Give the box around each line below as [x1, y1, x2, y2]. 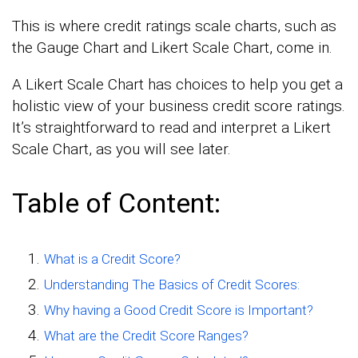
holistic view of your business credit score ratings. [12, 97, 345, 116]
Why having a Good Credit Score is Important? [44, 302, 313, 319]
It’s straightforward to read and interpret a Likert [12, 118, 331, 137]
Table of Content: [12, 187, 221, 220]
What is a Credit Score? [44, 251, 181, 268]
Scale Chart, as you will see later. [12, 140, 231, 159]
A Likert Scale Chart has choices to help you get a [12, 75, 343, 94]
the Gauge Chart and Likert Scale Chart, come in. [12, 38, 332, 58]
